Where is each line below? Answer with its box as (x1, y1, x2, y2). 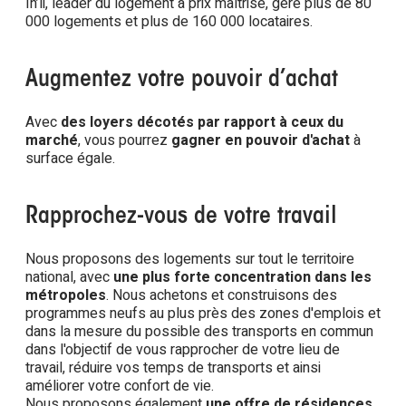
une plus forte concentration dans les (113, 266, 372, 288)
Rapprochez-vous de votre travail (25, 206, 337, 229)
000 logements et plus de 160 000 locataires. (25, 11, 313, 33)
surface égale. (25, 148, 115, 169)
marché (25, 130, 78, 151)
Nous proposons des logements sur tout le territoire (25, 248, 354, 270)
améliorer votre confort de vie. (25, 375, 214, 397)
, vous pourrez (78, 130, 171, 151)
